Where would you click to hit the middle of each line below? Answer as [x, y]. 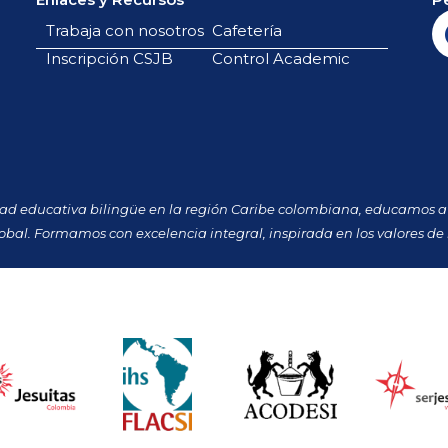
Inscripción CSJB [110, 59]
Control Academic [281, 59]
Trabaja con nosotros [125, 31]
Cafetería [247, 31]
